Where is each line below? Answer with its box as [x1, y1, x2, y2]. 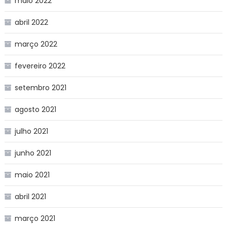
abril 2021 [14, 191, 46, 202]
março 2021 [14, 213, 55, 223]
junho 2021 [14, 147, 51, 158]
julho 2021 [14, 126, 48, 136]
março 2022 [14, 39, 57, 49]
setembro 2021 [14, 82, 66, 93]
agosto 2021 [14, 104, 56, 115]
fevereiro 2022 [14, 60, 65, 71]
